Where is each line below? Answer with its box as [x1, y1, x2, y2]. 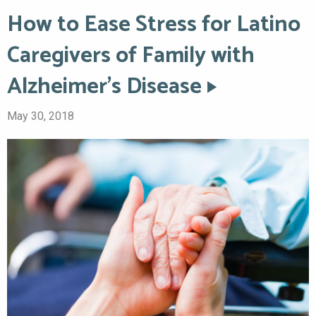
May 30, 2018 [7, 109, 74, 123]
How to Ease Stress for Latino [7, 6, 300, 44]
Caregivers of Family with [7, 37, 255, 75]
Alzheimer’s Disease [7, 68, 202, 106]
